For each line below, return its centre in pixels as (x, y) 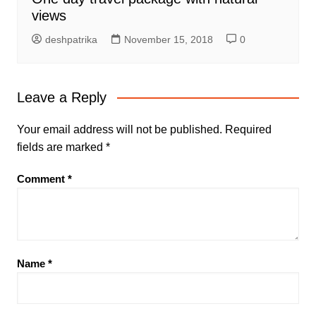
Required (248, 129)
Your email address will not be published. (119, 129)
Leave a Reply (61, 97)
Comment (42, 178)
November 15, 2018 (168, 39)
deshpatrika (71, 39)
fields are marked (61, 147)
